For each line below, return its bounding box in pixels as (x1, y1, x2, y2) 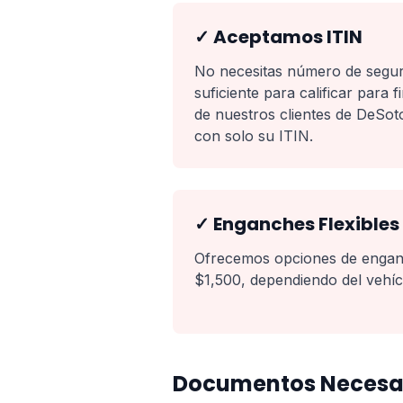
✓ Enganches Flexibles (194, 211, 399, 237)
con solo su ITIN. (194, 127, 313, 145)
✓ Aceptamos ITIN (194, 24, 363, 49)
